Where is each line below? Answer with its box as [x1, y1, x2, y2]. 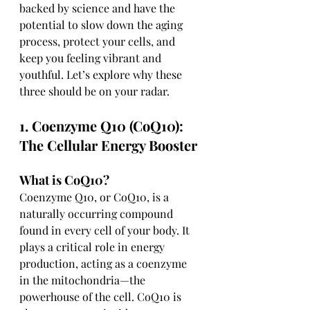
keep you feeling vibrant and [19, 51, 164, 65]
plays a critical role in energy [19, 239, 167, 254]
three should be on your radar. [19, 84, 170, 98]
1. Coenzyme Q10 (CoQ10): [19, 116, 187, 135]
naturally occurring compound [19, 206, 176, 221]
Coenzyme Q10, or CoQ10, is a [19, 190, 172, 204]
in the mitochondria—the [19, 273, 148, 287]
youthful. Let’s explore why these [19, 67, 185, 82]
